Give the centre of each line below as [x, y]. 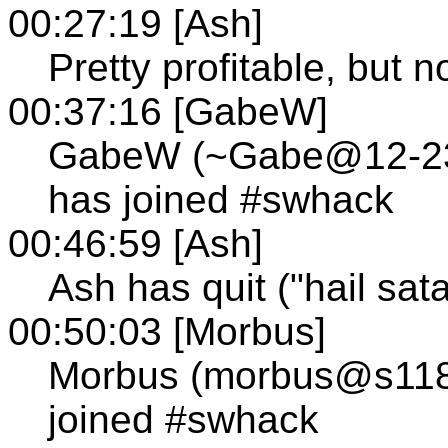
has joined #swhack [221, 199]
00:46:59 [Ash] [135, 243]
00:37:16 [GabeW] [168, 111]
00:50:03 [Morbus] [167, 331]
